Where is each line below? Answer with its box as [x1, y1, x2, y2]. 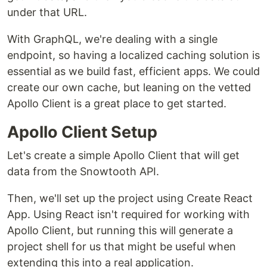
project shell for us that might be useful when [7, 240, 236, 253]
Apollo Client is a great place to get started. [7, 97, 226, 110]
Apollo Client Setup [7, 122, 157, 142]
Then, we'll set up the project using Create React [7, 192, 253, 204]
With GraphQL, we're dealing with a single [7, 33, 218, 45]
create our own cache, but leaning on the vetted [7, 81, 251, 94]
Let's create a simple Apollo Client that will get [7, 149, 240, 162]
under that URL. [7, 6, 87, 18]
